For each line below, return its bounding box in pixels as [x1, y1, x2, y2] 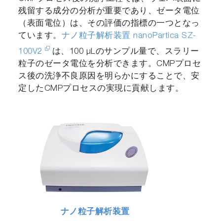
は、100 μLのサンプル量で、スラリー [52, 47, 199, 56]
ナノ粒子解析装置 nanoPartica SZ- [61, 32, 196, 40]
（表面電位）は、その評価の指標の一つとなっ [18, 19, 200, 28]
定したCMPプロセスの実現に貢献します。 [18, 84, 184, 93]
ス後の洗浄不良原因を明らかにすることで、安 [18, 72, 200, 81]
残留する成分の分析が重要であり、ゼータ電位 [18, 7, 200, 16]
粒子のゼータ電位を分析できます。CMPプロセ [18, 60, 201, 69]
